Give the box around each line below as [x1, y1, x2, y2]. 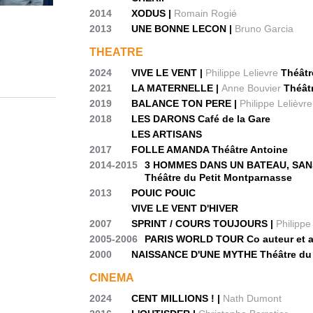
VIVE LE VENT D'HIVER [131, 203, 239, 214]
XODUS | [131, 8, 175, 19]
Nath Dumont [223, 293, 282, 304]
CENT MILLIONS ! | [131, 293, 224, 304]
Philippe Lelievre [205, 67, 279, 78]
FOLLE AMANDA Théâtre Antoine [131, 144, 289, 155]
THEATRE [89, 46, 144, 58]
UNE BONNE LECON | [131, 23, 235, 34]
